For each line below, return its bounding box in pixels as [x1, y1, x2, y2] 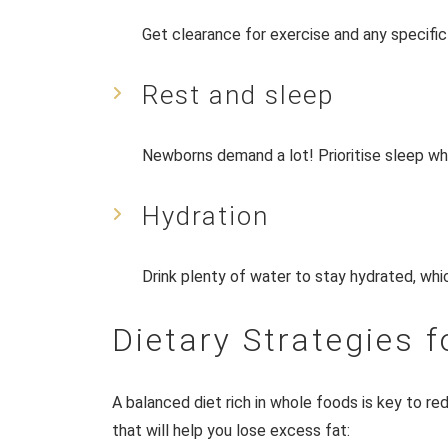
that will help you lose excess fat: [112, 420, 350, 440]
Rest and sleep [142, 79, 334, 110]
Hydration [142, 200, 269, 231]
